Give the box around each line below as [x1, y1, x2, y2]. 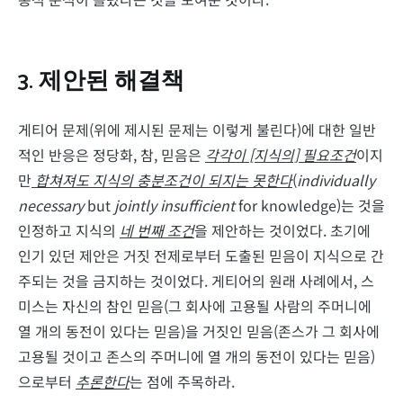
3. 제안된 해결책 [18, 61, 184, 101]
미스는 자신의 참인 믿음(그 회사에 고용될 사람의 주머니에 [18, 295, 372, 318]
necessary [18, 194, 84, 217]
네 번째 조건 [120, 219, 194, 242]
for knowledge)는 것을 [235, 194, 385, 217]
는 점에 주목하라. [130, 371, 235, 393]
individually [297, 169, 375, 192]
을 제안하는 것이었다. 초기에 [194, 219, 371, 242]
